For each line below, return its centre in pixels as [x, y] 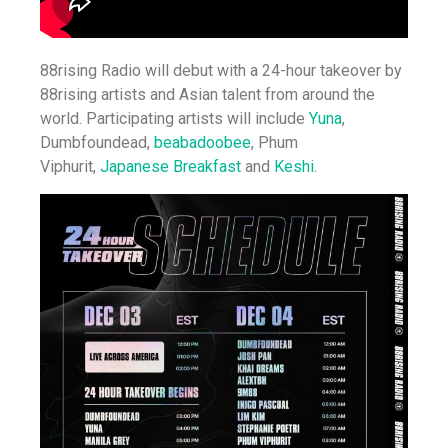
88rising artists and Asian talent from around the [207, 95]
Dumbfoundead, [97, 143]
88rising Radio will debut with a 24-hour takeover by [221, 71]
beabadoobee [202, 143]
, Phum [274, 143]
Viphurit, [70, 167]
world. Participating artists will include [174, 119]
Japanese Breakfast [170, 167]
